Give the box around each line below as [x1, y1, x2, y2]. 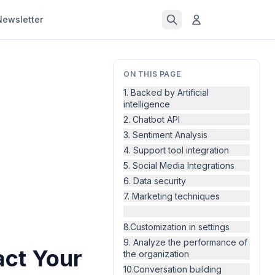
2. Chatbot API [123, 114, 180, 125]
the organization [123, 249, 189, 259]
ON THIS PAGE [123, 69, 181, 79]
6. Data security [123, 176, 186, 186]
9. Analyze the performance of [123, 237, 247, 247]
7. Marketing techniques [123, 191, 220, 201]
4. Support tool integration [123, 145, 229, 155]
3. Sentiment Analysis [123, 130, 207, 140]
